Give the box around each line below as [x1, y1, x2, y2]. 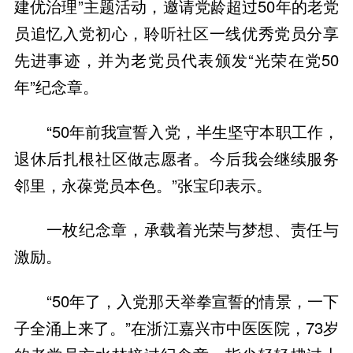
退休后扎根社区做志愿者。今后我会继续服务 [13, 146, 340, 169]
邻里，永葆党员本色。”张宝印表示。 [13, 173, 272, 196]
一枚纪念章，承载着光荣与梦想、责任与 [46, 217, 340, 241]
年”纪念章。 [13, 75, 98, 98]
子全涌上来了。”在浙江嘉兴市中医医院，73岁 [13, 316, 340, 340]
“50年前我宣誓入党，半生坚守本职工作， [46, 119, 340, 143]
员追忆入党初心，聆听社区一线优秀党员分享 [13, 21, 340, 45]
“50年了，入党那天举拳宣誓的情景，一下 [46, 289, 340, 313]
